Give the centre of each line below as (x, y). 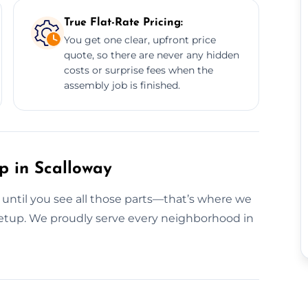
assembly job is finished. (122, 85)
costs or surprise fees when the (138, 70)
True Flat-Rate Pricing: (123, 22)
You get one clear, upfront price (140, 40)
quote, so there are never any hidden (151, 55)
